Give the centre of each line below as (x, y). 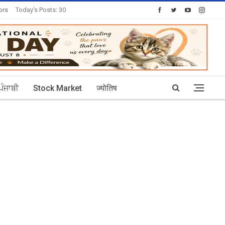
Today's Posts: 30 (41, 10)
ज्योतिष (107, 88)
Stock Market (58, 88)
